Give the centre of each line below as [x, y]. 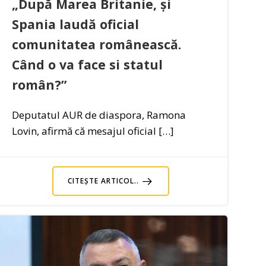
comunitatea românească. [97, 45]
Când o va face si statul [88, 65]
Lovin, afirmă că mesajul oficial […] [93, 131]
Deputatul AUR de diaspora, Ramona [99, 115]
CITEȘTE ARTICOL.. [104, 181]
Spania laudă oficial [76, 24]
